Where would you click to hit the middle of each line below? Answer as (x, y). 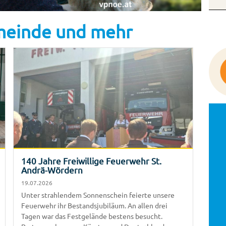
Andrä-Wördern (52, 169)
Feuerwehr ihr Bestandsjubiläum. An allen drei (94, 205)
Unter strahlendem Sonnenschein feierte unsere (98, 194)
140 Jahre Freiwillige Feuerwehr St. (91, 160)
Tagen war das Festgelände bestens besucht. (92, 216)
